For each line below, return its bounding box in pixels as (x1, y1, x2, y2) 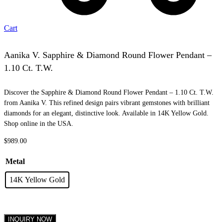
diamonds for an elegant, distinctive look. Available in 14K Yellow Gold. (4, 109, 209, 117)
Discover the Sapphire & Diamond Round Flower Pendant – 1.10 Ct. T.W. (4, 88, 214, 96)
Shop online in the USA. (4, 119, 73, 127)
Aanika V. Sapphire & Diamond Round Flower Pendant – (4, 50, 212, 60)
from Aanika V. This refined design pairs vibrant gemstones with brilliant (4, 99, 210, 107)
